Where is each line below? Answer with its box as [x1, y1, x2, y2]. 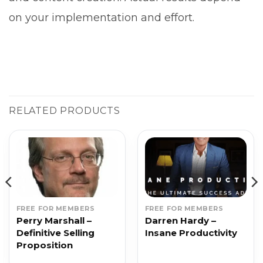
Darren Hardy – [144, 215, 216, 227]
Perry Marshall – [16, 215, 92, 227]
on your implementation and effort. [9, 11, 194, 24]
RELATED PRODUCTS [9, 104, 120, 116]
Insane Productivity [144, 227, 237, 239]
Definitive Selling [16, 227, 95, 239]
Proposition [16, 240, 73, 251]
